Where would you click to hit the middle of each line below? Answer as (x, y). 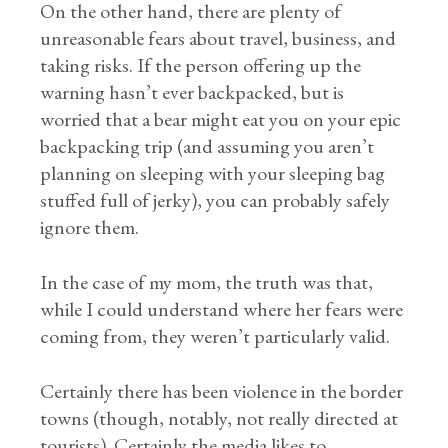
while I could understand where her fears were (222, 309)
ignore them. (90, 227)
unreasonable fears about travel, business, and (218, 38)
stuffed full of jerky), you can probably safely (215, 200)
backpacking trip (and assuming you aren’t (207, 146)
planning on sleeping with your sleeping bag (213, 173)
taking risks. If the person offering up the (201, 65)
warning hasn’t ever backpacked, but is (192, 92)
